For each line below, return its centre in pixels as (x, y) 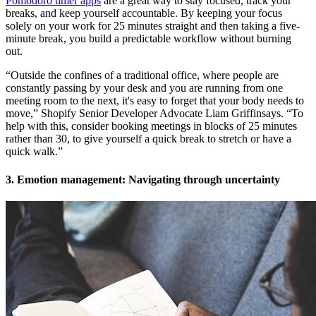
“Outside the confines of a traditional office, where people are (142, 75)
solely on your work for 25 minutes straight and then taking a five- (153, 26)
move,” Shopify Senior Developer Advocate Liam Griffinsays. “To (154, 114)
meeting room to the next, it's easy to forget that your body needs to (155, 101)
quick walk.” (34, 152)
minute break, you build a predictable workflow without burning (148, 39)
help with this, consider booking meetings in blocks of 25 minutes (151, 126)
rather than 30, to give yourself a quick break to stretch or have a (148, 139)
